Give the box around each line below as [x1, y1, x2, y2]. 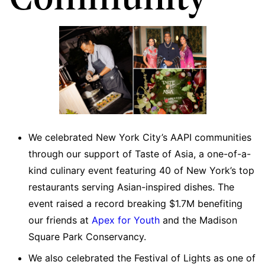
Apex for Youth [92, 214, 160, 226]
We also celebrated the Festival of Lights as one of [28, 251, 256, 264]
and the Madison [160, 214, 237, 226]
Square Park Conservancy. [28, 230, 146, 243]
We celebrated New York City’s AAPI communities [28, 131, 251, 143]
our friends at [28, 214, 92, 226]
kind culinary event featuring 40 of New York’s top [28, 164, 254, 176]
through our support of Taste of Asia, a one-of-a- [28, 147, 251, 160]
